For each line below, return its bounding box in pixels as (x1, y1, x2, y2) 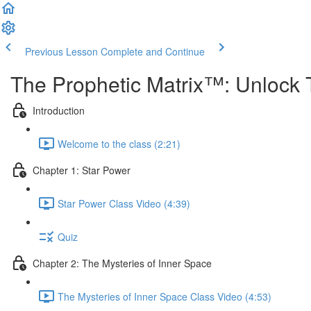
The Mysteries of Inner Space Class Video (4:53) (58, 289, 271, 303)
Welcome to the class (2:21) (58, 136, 180, 151)
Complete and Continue (101, 44, 205, 58)
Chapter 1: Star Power (33, 162, 131, 177)
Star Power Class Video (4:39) (58, 196, 190, 210)
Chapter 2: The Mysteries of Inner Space (33, 255, 212, 270)
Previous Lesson (25, 44, 98, 58)
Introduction (33, 103, 85, 117)
